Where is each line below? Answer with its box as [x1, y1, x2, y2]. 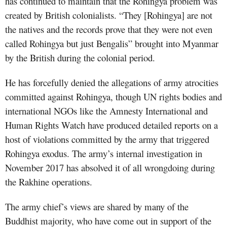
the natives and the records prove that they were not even [5, 23, 212, 36]
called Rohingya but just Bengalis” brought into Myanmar [5, 37, 218, 50]
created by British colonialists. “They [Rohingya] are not [5, 9, 212, 22]
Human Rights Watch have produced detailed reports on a [5, 119, 218, 132]
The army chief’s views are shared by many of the [5, 200, 188, 213]
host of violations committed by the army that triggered [5, 133, 209, 146]
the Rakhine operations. [5, 175, 92, 188]
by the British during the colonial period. [5, 51, 155, 64]
